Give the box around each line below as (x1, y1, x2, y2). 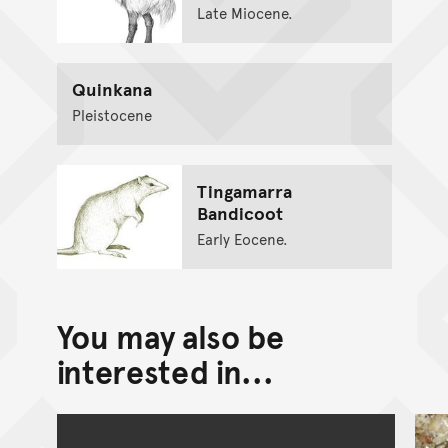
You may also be (56, 313, 284, 358)
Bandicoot (196, 199, 283, 225)
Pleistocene (71, 103, 152, 125)
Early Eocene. (196, 227, 288, 249)
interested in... (56, 348, 274, 393)
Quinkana (71, 75, 152, 101)
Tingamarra (196, 177, 292, 203)
